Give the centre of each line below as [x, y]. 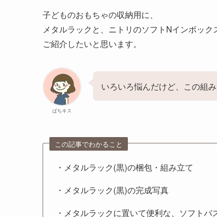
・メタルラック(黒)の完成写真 [112, 189]
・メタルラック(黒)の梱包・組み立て [124, 167]
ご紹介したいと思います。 [92, 43]
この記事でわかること [89, 144]
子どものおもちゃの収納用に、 [100, 14]
